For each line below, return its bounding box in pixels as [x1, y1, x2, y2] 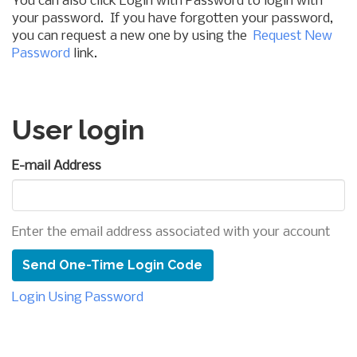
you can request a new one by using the [12, 29, 253, 44]
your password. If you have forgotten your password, [12, 11, 333, 26]
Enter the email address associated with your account [12, 225, 331, 240]
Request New [253, 29, 332, 44]
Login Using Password [12, 290, 143, 305]
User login [12, 114, 145, 146]
